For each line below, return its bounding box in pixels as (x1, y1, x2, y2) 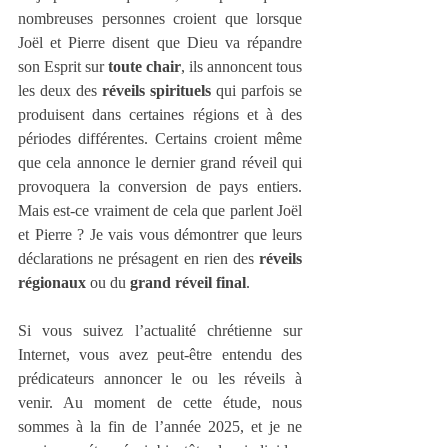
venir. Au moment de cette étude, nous (18, 394, 302, 412)
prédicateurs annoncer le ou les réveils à (18, 370, 302, 388)
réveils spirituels (102, 82, 211, 100)
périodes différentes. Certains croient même (18, 130, 302, 148)
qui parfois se (211, 82, 302, 100)
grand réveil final (130, 274, 246, 292)
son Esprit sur (18, 58, 108, 76)
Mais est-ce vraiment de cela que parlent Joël (18, 202, 302, 220)
